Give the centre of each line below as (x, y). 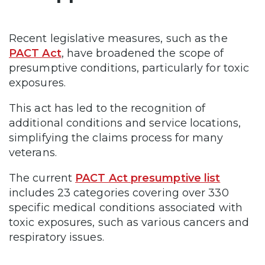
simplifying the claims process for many (116, 138)
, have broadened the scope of (143, 53)
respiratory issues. (56, 237)
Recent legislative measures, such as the (118, 38)
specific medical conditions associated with (126, 207)
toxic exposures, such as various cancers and (129, 222)
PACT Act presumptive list (148, 178)
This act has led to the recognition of (107, 108)
